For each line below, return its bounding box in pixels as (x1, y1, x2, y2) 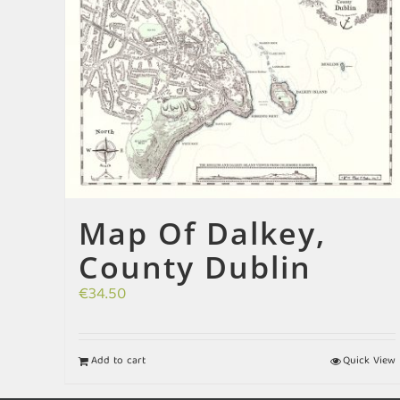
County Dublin (79, 246, 312, 287)
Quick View (342, 351, 396, 371)
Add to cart (91, 351, 146, 371)
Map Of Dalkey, (79, 212, 326, 254)
